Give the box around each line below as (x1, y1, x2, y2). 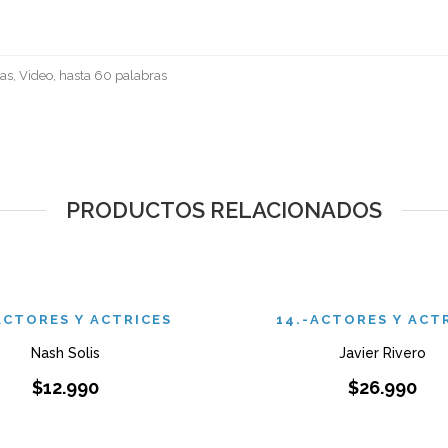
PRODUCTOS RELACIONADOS (66, 197, 382, 223)
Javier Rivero (339, 345, 427, 361)
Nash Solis (30, 345, 100, 361)
